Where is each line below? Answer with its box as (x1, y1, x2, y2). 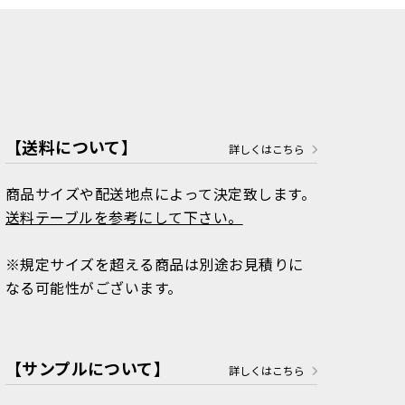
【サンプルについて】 (5, 355, 170, 380)
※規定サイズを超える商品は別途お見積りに (5, 252, 304, 275)
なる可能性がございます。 (5, 276, 183, 298)
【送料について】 (5, 134, 138, 158)
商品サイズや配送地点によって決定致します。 (5, 182, 316, 204)
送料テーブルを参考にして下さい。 (5, 205, 243, 228)
